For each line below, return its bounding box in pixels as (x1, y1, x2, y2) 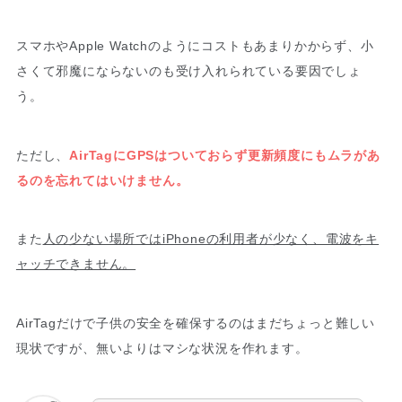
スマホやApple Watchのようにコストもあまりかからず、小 (15, 38, 374, 53)
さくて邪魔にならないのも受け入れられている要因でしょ (15, 63, 362, 78)
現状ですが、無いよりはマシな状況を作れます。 (15, 341, 309, 356)
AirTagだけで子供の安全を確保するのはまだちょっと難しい (15, 316, 376, 331)
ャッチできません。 (15, 257, 136, 272)
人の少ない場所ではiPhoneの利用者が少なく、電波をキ (42, 232, 380, 247)
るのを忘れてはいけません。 (15, 172, 189, 188)
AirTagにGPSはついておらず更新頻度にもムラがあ (69, 147, 380, 162)
